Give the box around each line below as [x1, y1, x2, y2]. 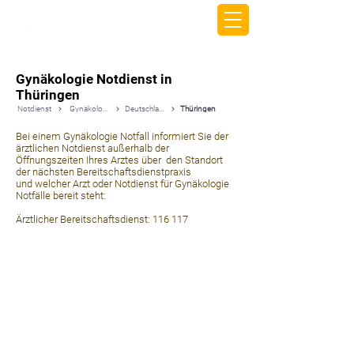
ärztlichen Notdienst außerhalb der [16, 142, 169, 154]
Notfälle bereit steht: [16, 190, 106, 201]
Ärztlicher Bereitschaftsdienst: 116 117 [16, 213, 188, 225]
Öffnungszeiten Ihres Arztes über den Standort [16, 154, 223, 166]
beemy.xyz [38, 12, 104, 28]
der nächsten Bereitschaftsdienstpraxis [16, 166, 191, 178]
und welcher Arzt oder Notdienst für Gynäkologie [16, 178, 229, 190]
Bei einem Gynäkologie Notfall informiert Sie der [16, 130, 228, 142]
